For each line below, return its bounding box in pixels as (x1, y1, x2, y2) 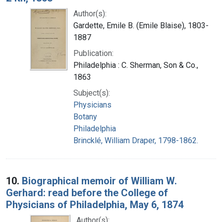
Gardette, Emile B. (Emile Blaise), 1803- (73, 20, 209, 30)
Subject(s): (73, 88, 110, 98)
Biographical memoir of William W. (22, 174, 177, 187)
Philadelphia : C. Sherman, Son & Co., (73, 60, 198, 70)
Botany (73, 111, 97, 121)
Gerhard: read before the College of (6, 186, 168, 199)
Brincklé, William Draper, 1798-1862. (73, 135, 198, 145)
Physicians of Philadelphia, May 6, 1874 (6, 198, 183, 211)
